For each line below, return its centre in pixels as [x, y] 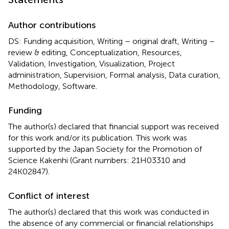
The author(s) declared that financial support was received [113, 126]
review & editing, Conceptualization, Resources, [95, 52]
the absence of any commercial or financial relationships [111, 223]
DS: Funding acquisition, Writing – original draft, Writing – [111, 41]
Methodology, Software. [53, 86]
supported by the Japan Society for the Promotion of [105, 149]
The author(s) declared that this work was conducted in [109, 212]
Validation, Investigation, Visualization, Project [91, 63]
